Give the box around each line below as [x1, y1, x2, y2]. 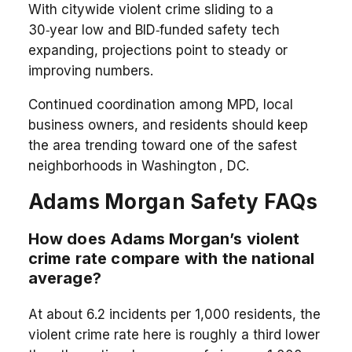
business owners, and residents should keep [27, 116, 308, 133]
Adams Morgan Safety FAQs [27, 189, 317, 214]
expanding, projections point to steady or [27, 42, 288, 58]
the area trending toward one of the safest [27, 137, 297, 153]
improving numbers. [27, 62, 153, 79]
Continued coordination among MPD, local [27, 96, 293, 112]
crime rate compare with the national [27, 248, 315, 268]
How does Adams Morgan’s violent [27, 229, 300, 248]
